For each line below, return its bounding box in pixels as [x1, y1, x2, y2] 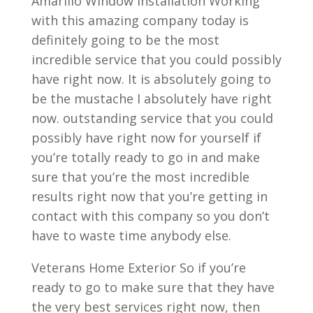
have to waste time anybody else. [31, 226, 231, 244]
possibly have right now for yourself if [31, 129, 261, 146]
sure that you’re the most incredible [31, 168, 249, 185]
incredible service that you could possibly [31, 50, 282, 68]
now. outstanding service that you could [31, 109, 273, 126]
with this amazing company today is [31, 11, 249, 29]
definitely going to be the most [31, 31, 219, 48]
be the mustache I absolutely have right [31, 89, 272, 107]
